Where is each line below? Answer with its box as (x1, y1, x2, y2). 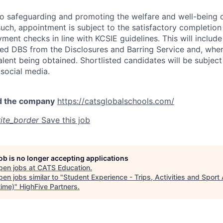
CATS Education (37, 163, 90, 172)
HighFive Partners (19, 182, 78, 191)
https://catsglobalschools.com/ (57, 96, 174, 106)
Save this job (41, 114, 90, 125)
